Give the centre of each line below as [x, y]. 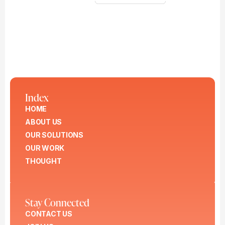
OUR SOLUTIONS [54, 135]
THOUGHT [43, 161]
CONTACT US [48, 214]
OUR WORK [45, 148]
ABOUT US [43, 122]
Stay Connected [57, 202]
